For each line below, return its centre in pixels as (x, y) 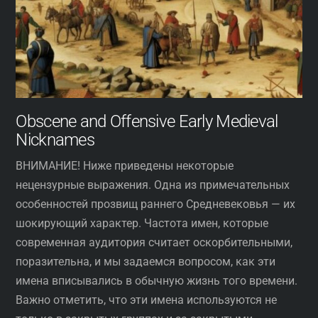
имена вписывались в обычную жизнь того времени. (157, 280)
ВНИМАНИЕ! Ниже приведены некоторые (125, 165)
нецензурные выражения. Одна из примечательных (153, 185)
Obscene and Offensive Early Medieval (147, 121)
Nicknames (55, 139)
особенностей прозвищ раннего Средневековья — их (156, 204)
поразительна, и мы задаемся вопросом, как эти (146, 261)
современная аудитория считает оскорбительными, (154, 242)
